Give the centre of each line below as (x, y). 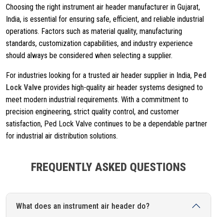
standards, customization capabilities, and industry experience (99, 43)
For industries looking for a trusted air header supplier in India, (100, 75)
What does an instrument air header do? (83, 206)
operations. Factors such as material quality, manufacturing (94, 31)
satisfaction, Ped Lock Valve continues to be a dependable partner (107, 124)
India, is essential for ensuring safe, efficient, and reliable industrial (105, 19)
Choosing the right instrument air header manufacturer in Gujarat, (103, 7)
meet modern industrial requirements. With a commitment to (97, 100)
